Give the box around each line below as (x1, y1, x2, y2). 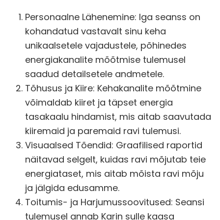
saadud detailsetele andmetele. (25, 67, 164, 80)
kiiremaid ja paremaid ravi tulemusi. (25, 124, 181, 137)
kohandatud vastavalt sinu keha (25, 25, 166, 37)
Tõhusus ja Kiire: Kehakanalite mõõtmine (25, 82, 201, 94)
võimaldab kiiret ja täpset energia (25, 96, 173, 109)
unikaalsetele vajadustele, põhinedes (25, 39, 187, 52)
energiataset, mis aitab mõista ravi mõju (25, 167, 204, 180)
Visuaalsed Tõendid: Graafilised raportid (25, 138, 202, 151)
